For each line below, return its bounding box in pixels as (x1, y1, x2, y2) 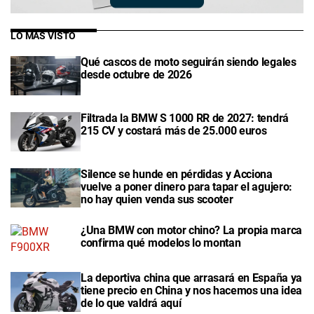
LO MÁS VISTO (11, 29, 76, 42)
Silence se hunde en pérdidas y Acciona (81, 168, 273, 182)
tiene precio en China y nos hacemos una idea (81, 284, 302, 298)
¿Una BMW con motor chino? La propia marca (81, 224, 302, 238)
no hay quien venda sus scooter (81, 193, 233, 207)
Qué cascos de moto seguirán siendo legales (81, 55, 296, 69)
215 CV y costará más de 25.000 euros (81, 123, 267, 137)
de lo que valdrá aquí (81, 296, 182, 310)
